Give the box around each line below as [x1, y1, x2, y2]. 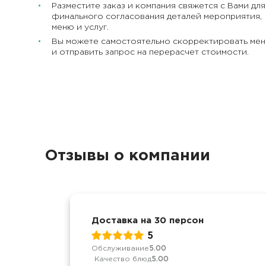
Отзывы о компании [45, 149, 210, 163]
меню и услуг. [52, 23, 109, 31]
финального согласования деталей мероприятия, [52, 12, 262, 20]
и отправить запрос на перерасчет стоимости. [52, 48, 249, 56]
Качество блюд [94, 255, 151, 262]
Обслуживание [91, 245, 149, 252]
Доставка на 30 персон [91, 217, 204, 224]
